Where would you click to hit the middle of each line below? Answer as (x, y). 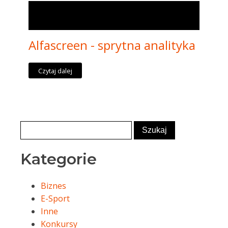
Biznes (53, 186)
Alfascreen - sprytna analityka (112, 45)
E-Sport (55, 199)
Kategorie (59, 159)
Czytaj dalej (55, 70)
